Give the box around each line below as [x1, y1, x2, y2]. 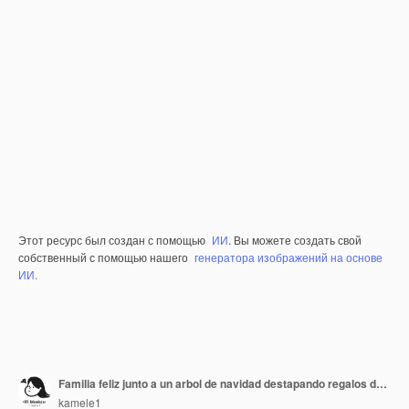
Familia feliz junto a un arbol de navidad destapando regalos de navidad [376, 374, 387, 392]
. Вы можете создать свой [228, 232, 362, 247]
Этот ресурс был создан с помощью [18, 232, 208, 247]
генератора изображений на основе [194, 249, 383, 265]
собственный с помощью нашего [18, 249, 191, 265]
